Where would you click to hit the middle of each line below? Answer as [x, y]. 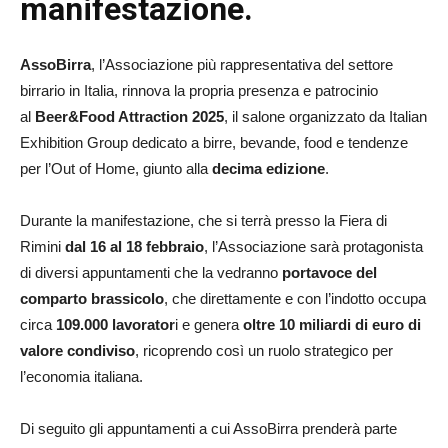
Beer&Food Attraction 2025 [127, 116]
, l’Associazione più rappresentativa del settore [242, 64]
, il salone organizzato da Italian [325, 116]
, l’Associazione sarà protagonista [313, 246]
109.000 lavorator [113, 324]
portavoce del [329, 272]
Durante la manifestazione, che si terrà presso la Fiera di [203, 220]
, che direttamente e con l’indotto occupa [295, 298]
